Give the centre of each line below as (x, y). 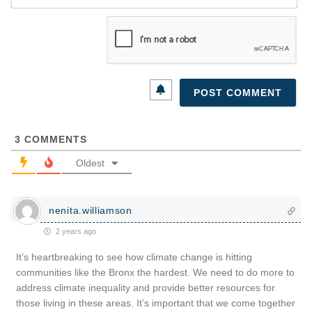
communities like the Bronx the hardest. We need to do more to (155, 273)
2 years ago (75, 232)
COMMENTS (54, 140)
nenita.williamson (91, 211)
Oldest (90, 163)
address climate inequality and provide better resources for (146, 288)
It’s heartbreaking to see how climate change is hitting (134, 257)
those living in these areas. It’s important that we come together (156, 303)
